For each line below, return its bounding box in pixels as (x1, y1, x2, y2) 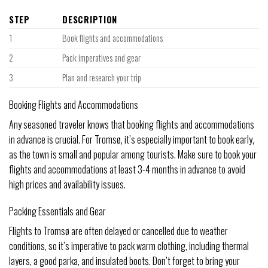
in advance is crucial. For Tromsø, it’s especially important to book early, (9, 132, 254, 147)
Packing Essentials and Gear (9, 204, 106, 219)
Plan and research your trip (62, 71, 142, 84)
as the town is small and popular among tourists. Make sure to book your (9, 147, 257, 162)
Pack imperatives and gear (62, 51, 141, 64)
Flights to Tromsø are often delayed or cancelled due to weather (9, 224, 228, 239)
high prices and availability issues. (9, 176, 126, 191)
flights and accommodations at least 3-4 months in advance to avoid (9, 162, 245, 176)
